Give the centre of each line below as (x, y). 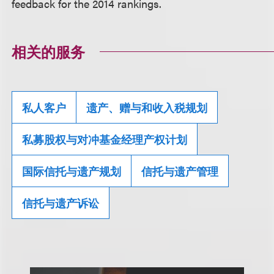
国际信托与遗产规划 (72, 171)
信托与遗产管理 (180, 171)
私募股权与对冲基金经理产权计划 (105, 139)
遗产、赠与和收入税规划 (147, 107)
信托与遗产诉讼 (61, 203)
